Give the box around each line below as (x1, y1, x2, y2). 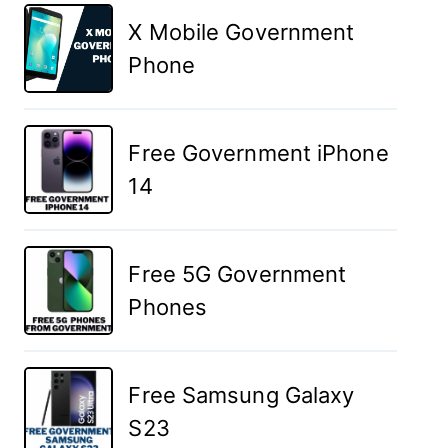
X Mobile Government (128, 18, 355, 45)
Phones (128, 293, 208, 320)
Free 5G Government (128, 260, 347, 287)
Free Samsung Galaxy (128, 381, 355, 408)
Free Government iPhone (128, 139, 389, 166)
